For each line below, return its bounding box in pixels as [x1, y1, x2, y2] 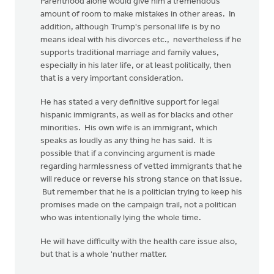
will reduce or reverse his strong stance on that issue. [40, 175, 242, 184]
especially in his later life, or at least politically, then [40, 61, 231, 70]
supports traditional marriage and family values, [40, 48, 219, 57]
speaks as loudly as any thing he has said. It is [40, 136, 212, 146]
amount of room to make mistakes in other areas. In [40, 10, 235, 19]
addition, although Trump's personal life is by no [40, 23, 220, 32]
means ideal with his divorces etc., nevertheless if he [40, 35, 242, 45]
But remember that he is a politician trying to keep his [40, 188, 242, 197]
